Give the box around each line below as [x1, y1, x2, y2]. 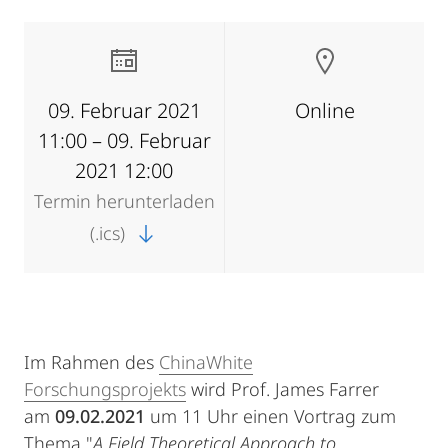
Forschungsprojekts [24, 377, 186, 401]
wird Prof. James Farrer [186, 377, 379, 401]
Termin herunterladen [33, 189, 215, 213]
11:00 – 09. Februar [37, 127, 211, 154]
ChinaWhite [159, 350, 253, 374]
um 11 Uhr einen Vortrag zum [145, 404, 396, 428]
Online [294, 97, 355, 124]
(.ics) [90, 221, 130, 245]
